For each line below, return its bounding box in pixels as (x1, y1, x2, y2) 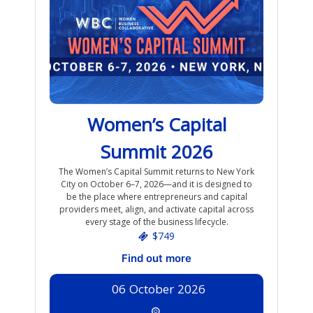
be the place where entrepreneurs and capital (66, 191, 247, 203)
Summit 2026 (100, 139, 213, 165)
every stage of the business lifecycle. (85, 216, 228, 228)
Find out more (122, 252, 191, 265)
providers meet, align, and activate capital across (59, 203, 254, 216)
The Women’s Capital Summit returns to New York (59, 166, 254, 178)
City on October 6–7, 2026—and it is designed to (61, 178, 252, 191)
